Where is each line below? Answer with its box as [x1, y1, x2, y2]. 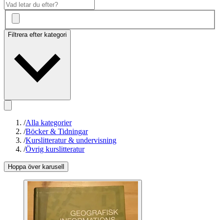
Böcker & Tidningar [26, 127, 88, 136]
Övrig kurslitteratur [26, 145, 84, 154]
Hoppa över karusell [8, 163, 64, 171]
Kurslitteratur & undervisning [26, 136, 116, 145]
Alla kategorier [26, 118, 72, 127]
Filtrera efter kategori [8, 31, 67, 39]
